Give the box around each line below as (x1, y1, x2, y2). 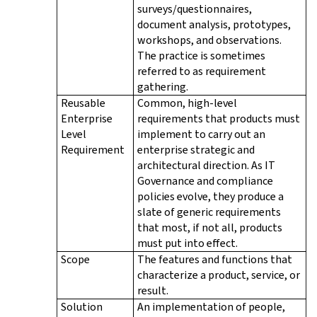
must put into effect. (137, 235, 238, 250)
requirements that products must (137, 110, 300, 126)
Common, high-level (137, 95, 237, 110)
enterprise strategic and (137, 142, 255, 157)
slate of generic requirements (137, 204, 281, 219)
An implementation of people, (137, 299, 285, 314)
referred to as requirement (137, 63, 266, 79)
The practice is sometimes (137, 47, 265, 63)
